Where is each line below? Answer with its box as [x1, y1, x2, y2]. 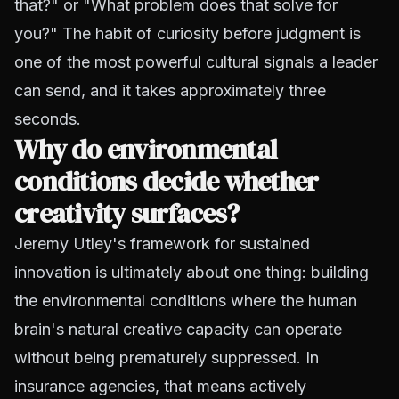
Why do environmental [14, 130, 277, 167]
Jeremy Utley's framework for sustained [14, 233, 310, 253]
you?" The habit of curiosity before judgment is [14, 23, 361, 43]
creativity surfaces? [14, 194, 239, 232]
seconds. [14, 109, 81, 128]
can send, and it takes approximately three [14, 80, 326, 100]
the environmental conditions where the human [14, 290, 357, 310]
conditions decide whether [14, 162, 319, 199]
